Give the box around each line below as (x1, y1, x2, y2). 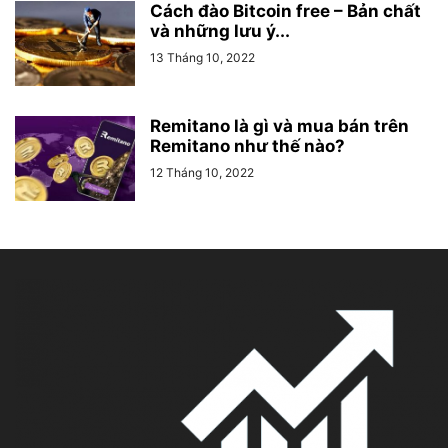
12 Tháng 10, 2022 (150, 165, 254, 180)
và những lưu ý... (150, 21, 290, 41)
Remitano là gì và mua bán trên (150, 116, 409, 136)
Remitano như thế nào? (150, 136, 345, 156)
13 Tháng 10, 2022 (150, 50, 255, 65)
